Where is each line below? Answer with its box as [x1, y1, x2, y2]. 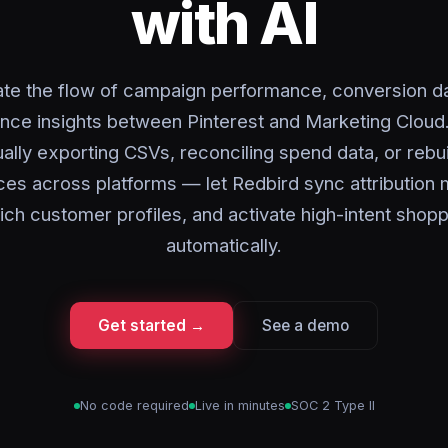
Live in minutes [194, 398, 285, 413]
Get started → [98, 316, 205, 335]
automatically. [166, 234, 282, 256]
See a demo [262, 316, 349, 335]
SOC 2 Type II [290, 398, 375, 413]
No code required [79, 398, 189, 413]
